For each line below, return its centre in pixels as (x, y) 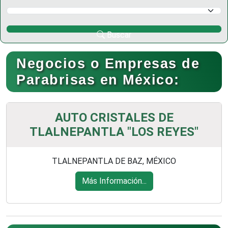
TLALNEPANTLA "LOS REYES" (114, 132)
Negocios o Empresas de (108, 63)
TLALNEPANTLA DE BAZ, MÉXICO (114, 161)
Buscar (118, 35)
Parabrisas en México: (98, 80)
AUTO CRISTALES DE (114, 118)
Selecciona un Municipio (49, 12)
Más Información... (114, 181)
